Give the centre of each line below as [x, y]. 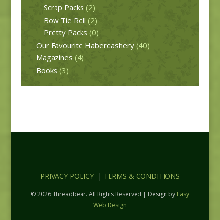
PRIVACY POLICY [67, 176]
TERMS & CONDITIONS [141, 176]
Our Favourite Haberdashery [85, 45]
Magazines [54, 58]
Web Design [110, 205]
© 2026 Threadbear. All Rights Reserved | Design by [104, 194]
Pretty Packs [65, 33]
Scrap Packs [64, 8]
